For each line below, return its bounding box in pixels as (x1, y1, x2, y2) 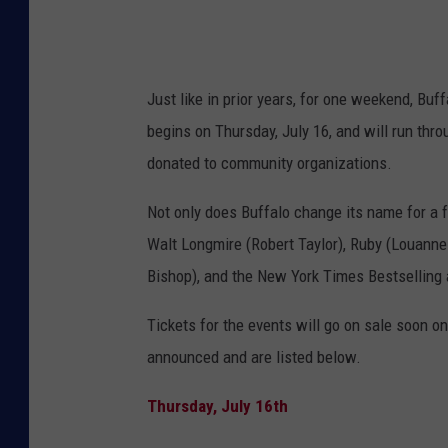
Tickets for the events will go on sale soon (147, 314, 432, 335)
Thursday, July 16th (147, 395, 288, 416)
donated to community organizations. (147, 152, 392, 173)
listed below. (272, 346, 361, 367)
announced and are (147, 346, 272, 367)
